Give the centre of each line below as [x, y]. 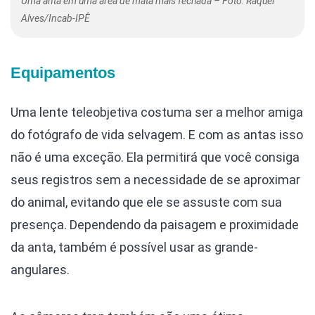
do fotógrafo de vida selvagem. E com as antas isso [157, 135]
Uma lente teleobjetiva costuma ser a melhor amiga [157, 112]
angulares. [40, 270]
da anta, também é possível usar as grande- [134, 247]
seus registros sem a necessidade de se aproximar [155, 180]
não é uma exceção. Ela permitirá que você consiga [155, 157]
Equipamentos [63, 73]
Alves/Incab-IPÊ [56, 19]
